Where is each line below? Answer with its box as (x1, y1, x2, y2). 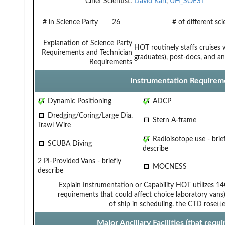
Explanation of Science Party (43, 39, 132, 47)
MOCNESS (151, 163, 187, 170)
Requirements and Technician (42, 49, 132, 56)
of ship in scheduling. (109, 200, 174, 208)
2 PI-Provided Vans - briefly (38, 157, 121, 165)
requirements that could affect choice (58, 191, 174, 198)
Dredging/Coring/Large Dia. (46, 111, 133, 119)
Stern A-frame (151, 116, 196, 124)
